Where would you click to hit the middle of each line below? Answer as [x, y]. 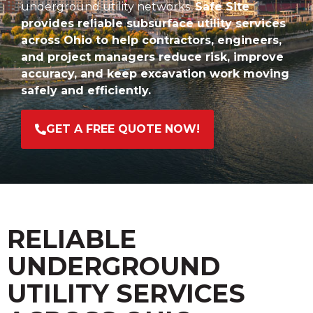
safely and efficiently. [86, 91]
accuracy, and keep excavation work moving [155, 74]
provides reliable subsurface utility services [153, 24]
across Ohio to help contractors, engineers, [151, 41]
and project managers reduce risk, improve [152, 57]
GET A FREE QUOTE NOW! [123, 129]
